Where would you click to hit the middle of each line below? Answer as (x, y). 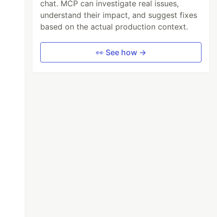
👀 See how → (121, 52)
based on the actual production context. (114, 26)
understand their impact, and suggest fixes (119, 15)
